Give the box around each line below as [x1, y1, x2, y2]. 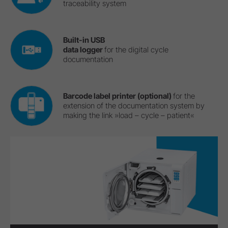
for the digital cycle [104, 45, 168, 55]
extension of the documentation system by [63, 101, 205, 111]
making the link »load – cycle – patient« [63, 110, 194, 121]
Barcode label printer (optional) [63, 91, 173, 101]
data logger [63, 45, 104, 55]
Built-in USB [63, 35, 105, 45]
